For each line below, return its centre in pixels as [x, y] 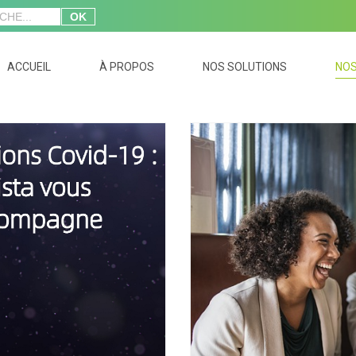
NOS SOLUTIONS [245, 67]
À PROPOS [127, 67]
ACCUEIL [29, 67]
